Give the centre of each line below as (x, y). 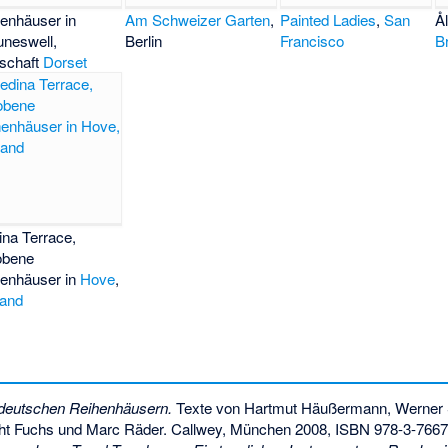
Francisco (312, 40)
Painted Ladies (328, 19)
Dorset (65, 61)
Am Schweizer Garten (198, 19)
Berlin (144, 40)
